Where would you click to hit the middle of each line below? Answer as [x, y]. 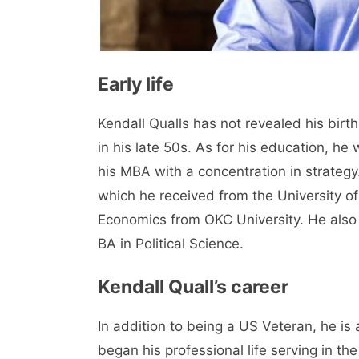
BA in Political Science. [171, 244]
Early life [136, 85]
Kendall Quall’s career [193, 286]
